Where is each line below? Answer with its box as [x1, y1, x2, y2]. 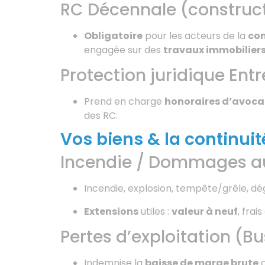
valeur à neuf [172, 204, 238, 218]
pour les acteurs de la [143, 28, 248, 43]
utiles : [138, 204, 172, 218]
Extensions [84, 204, 138, 218]
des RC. [84, 108, 118, 122]
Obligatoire [84, 28, 143, 43]
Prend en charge [84, 94, 164, 108]
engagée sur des [84, 43, 163, 57]
